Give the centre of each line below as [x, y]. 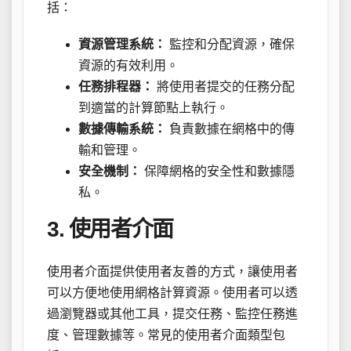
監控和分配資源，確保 [230, 45]
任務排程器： [116, 87]
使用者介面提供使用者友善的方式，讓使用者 [172, 272]
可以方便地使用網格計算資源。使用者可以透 [172, 293]
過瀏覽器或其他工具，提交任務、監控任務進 [172, 314]
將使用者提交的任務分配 [224, 87]
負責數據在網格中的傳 [230, 129]
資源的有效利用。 [128, 66]
